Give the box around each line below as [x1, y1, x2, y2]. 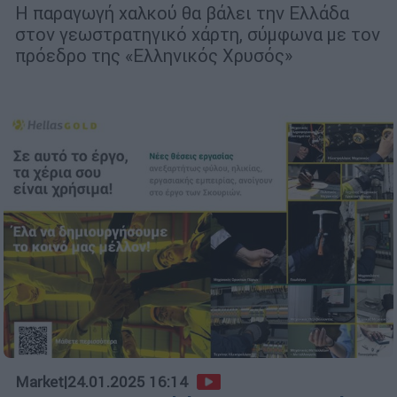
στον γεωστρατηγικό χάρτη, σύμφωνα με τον [15, 22, 380, 45]
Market [15, 372, 64, 393]
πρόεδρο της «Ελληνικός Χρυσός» [15, 43, 292, 66]
